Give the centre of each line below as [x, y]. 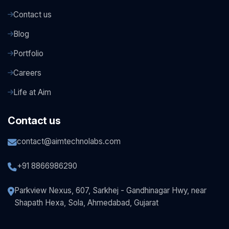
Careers [27, 73]
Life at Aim [32, 93]
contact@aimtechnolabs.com [69, 142]
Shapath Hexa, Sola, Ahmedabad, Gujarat [86, 203]
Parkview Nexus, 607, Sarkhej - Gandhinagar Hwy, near [110, 191]
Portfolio [28, 54]
